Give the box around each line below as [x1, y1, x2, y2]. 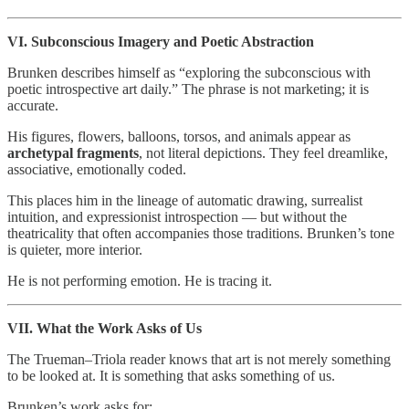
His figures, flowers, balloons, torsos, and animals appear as [7, 129, 351, 145]
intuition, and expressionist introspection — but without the [7, 209, 347, 225]
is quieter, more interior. [7, 242, 142, 258]
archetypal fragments [7, 145, 139, 162]
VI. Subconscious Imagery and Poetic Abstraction [7, 34, 314, 50]
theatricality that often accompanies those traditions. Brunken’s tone [7, 225, 394, 242]
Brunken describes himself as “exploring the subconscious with [7, 65, 371, 81]
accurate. [7, 98, 58, 114]
